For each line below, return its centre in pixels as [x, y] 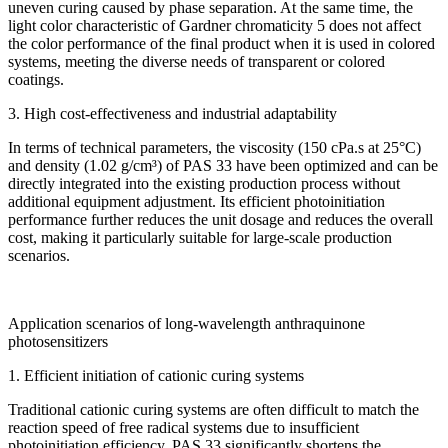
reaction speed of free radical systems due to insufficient [183, 427]
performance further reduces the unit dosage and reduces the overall [220, 219]
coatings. [36, 79]
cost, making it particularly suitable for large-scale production [200, 237]
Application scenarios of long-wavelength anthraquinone [186, 323]
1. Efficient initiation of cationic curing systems [156, 375]
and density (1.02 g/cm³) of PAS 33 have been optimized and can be [223, 165]
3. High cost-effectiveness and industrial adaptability [172, 113]
